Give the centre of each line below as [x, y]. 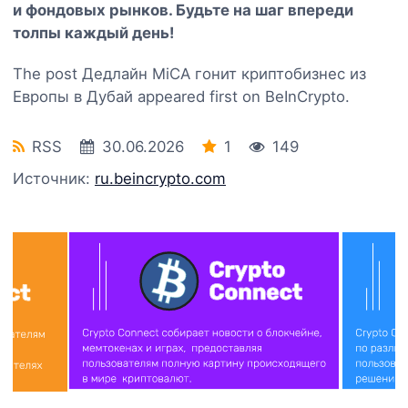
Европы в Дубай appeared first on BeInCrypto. [181, 96]
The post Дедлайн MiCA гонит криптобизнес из [189, 73]
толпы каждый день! [93, 32]
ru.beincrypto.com [160, 178]
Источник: [54, 178]
